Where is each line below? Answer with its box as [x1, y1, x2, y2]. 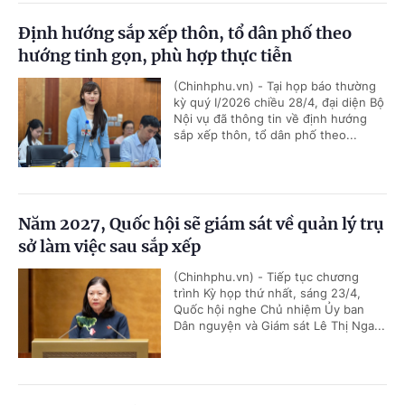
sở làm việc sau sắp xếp [18, 236, 201, 258]
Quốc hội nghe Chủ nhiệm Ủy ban [174, 302, 364, 317]
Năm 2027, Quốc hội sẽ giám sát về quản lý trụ [18, 213, 384, 235]
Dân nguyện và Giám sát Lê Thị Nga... [174, 318, 385, 334]
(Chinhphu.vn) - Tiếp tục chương [174, 269, 359, 285]
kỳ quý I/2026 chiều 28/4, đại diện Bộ [174, 95, 384, 110]
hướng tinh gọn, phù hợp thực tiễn [18, 45, 292, 67]
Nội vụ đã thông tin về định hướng [174, 111, 367, 127]
